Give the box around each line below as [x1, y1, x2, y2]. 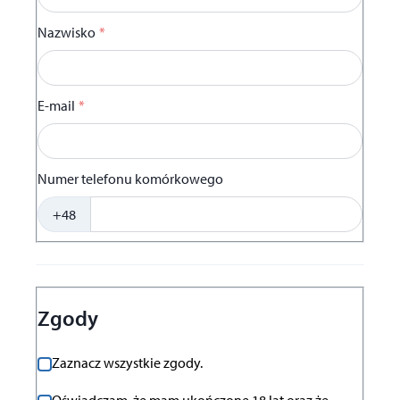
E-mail [37, 96, 75, 115]
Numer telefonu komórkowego [37, 170, 223, 188]
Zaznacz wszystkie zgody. [52, 354, 203, 372]
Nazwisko [37, 23, 96, 42]
